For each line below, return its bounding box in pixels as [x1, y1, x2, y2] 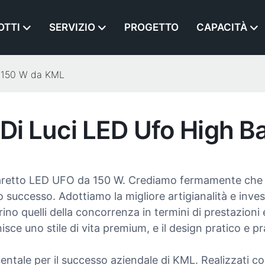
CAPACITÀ [196, 21, 247, 34]
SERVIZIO [49, 21, 95, 34]
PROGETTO [124, 21, 179, 34]
